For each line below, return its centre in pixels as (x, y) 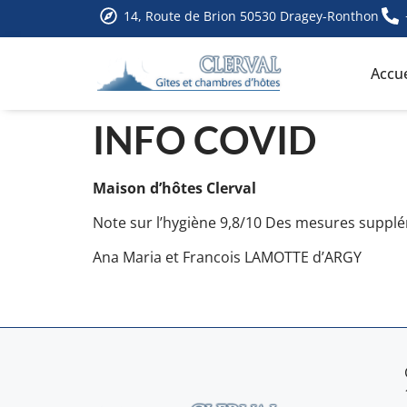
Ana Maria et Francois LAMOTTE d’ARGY (227, 258)
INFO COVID (204, 139)
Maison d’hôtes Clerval (174, 188)
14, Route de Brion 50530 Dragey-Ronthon (252, 15)
